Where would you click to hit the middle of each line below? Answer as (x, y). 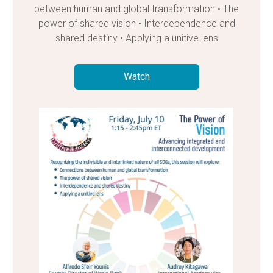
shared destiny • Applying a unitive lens (136, 38)
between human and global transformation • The (136, 9)
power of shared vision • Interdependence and (136, 23)
